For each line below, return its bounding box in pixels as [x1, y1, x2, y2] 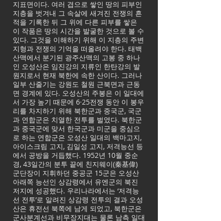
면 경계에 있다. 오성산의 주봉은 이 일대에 [13, 88, 144, 98]
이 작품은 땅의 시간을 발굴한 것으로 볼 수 [13, 26, 144, 36]
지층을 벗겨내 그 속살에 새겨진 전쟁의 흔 [13, 8, 142, 18]
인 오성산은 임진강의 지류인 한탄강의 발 [13, 62, 140, 71]
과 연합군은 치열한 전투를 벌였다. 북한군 [13, 115, 142, 124]
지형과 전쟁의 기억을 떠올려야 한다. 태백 [13, 44, 142, 53]
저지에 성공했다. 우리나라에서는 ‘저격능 [13, 186, 139, 195]
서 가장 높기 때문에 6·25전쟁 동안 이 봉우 [13, 97, 144, 107]
